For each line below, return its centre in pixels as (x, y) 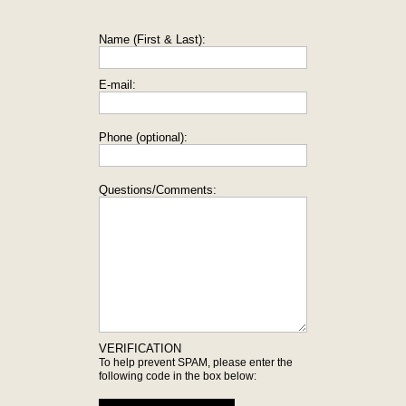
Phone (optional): (143, 137)
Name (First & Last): (152, 39)
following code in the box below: (178, 376)
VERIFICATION (140, 348)
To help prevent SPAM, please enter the (196, 362)
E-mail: (117, 85)
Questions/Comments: (158, 190)
